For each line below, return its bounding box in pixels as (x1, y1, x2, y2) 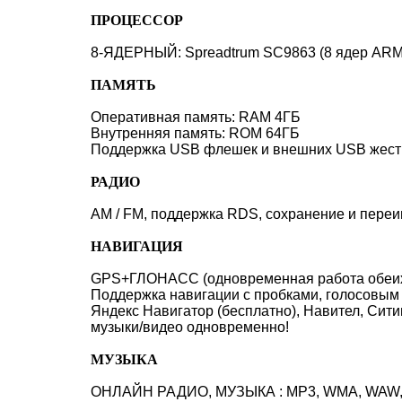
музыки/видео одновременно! (91, 319, 289, 335)
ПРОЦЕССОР (91, 13, 183, 28)
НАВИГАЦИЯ (91, 239, 183, 254)
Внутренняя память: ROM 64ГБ (91, 126, 300, 141)
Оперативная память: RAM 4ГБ (91, 109, 301, 125)
